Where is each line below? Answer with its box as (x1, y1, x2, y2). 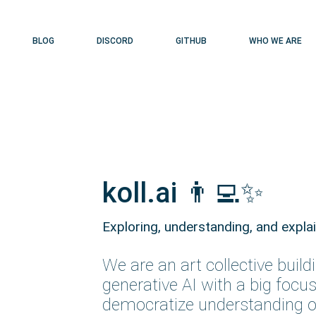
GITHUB (176, 36, 207, 46)
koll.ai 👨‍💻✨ (102, 176, 264, 209)
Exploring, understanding (102, 219, 250, 235)
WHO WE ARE (249, 36, 302, 46)
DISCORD (97, 36, 133, 46)
